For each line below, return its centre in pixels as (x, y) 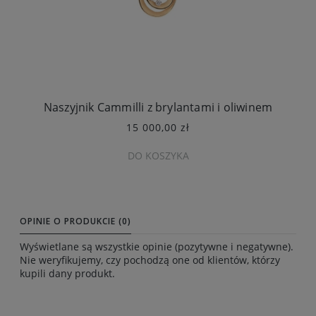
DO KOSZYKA (158, 155)
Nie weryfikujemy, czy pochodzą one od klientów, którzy (150, 260)
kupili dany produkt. (67, 274)
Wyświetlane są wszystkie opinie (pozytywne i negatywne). (157, 247)
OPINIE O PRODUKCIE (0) (75, 221)
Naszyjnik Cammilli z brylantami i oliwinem (158, 108)
